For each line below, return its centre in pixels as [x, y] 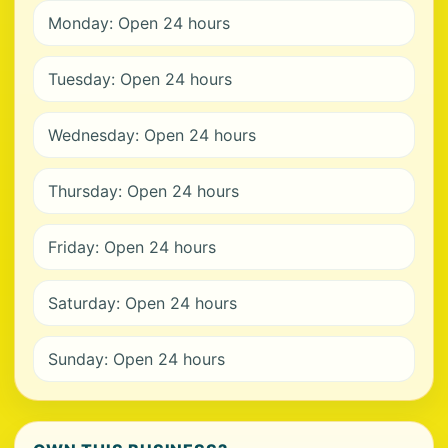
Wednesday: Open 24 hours [152, 135]
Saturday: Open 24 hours [142, 303]
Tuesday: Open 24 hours [140, 79]
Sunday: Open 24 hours [136, 359]
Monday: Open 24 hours [139, 23]
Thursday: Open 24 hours [143, 191]
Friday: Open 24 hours [132, 247]
